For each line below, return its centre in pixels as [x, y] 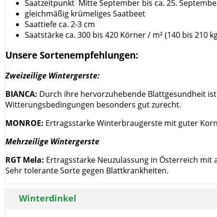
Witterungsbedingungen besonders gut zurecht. [93, 105]
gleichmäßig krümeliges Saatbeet [85, 13]
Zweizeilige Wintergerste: [53, 76]
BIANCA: [22, 94]
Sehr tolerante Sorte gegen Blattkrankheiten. [87, 171]
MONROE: [25, 123]
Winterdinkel [48, 198]
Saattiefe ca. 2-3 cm [60, 24]
